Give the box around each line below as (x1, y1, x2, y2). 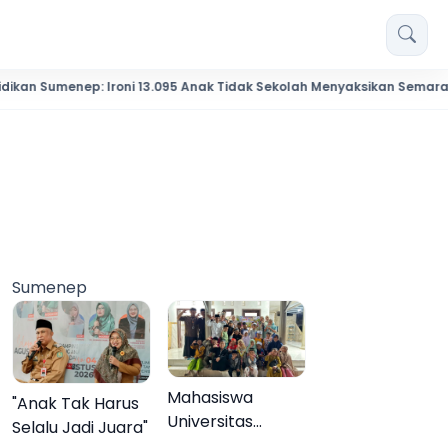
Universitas (167, 410, 254, 434)
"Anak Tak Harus (12, 392, 140, 416)
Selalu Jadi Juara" (12, 416, 149, 440)
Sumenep (12, 276, 88, 299)
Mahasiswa (167, 386, 254, 410)
